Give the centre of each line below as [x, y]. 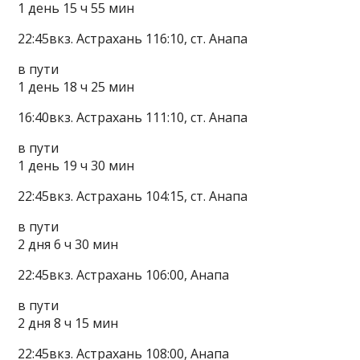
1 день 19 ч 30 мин [76, 166]
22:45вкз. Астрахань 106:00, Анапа [124, 275]
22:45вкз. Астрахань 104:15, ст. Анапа [133, 196]
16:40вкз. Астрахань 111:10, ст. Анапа [133, 117]
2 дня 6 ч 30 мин [68, 244]
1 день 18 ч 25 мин [76, 87]
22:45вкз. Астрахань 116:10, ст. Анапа [133, 39]
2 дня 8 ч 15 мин [68, 323]
